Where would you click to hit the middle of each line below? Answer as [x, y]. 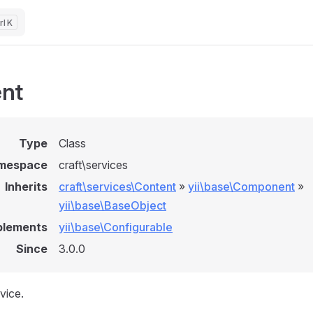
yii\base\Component [241, 187]
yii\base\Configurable [116, 227]
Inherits [26, 187]
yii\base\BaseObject [112, 205]
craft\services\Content [117, 187]
